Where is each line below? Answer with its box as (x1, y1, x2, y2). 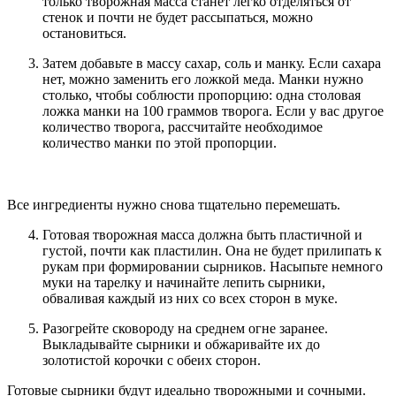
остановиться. (42, 26, 126, 42)
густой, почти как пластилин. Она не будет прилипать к (42, 243, 382, 259)
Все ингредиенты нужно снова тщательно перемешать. (7, 197, 340, 213)
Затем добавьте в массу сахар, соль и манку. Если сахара (42, 56, 381, 72)
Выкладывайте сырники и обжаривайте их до (42, 337, 320, 353)
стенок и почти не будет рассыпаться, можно (42, 10, 313, 26)
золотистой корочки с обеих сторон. (42, 353, 261, 369)
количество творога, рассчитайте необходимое (42, 119, 323, 135)
